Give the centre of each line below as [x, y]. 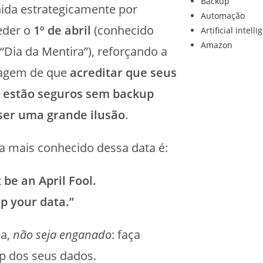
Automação [222, 16]
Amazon [216, 45]
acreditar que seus [123, 73]
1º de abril [62, 30]
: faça [126, 235]
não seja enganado [62, 235]
